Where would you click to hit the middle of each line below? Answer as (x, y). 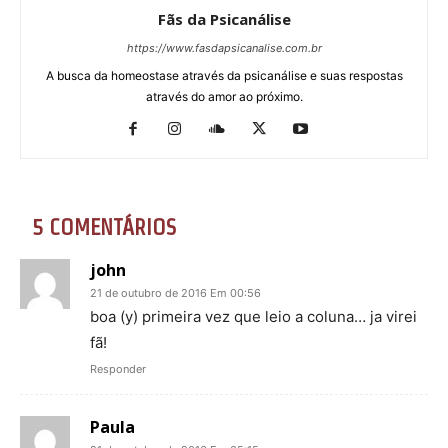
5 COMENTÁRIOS (104, 227)
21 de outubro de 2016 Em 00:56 (175, 293)
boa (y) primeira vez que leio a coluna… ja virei (253, 317)
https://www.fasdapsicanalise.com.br (224, 48)
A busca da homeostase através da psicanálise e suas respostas (224, 76)
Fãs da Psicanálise (224, 19)
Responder (118, 369)
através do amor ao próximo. (224, 97)
